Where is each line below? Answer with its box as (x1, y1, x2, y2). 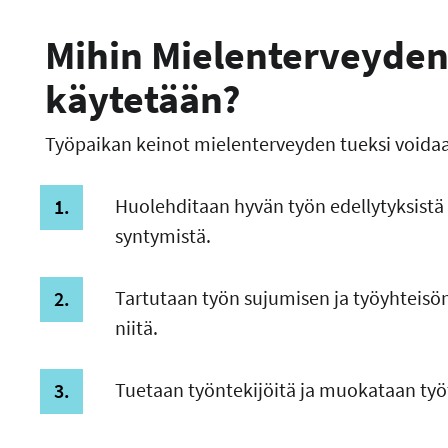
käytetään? (44, 74, 241, 125)
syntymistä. (115, 223, 212, 249)
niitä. (115, 315, 159, 341)
